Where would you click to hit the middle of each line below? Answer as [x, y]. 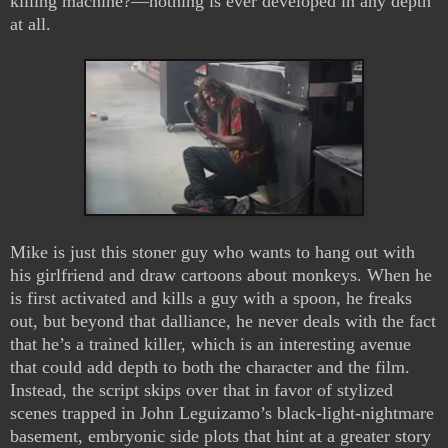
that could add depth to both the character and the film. [210, 367]
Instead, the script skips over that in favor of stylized [201, 390]
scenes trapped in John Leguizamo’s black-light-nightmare [222, 413]
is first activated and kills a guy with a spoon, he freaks [211, 298]
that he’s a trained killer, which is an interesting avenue [210, 344]
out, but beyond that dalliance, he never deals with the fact [223, 321]
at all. [30, 24]
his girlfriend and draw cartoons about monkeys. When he [221, 275]
